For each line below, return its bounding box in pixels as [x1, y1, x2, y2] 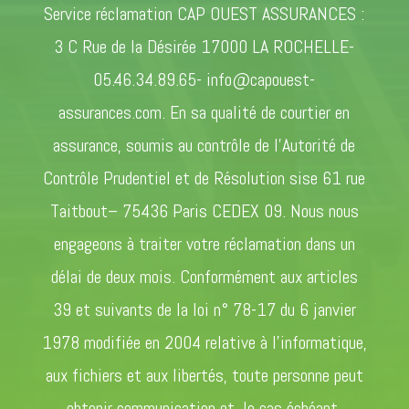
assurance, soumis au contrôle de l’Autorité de [53, 133, 356, 157]
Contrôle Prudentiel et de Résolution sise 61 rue [43, 166, 366, 190]
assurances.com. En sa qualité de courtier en [58, 100, 351, 124]
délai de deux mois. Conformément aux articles [50, 265, 358, 288]
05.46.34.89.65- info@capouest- [93, 68, 316, 91]
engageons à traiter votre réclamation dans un [53, 232, 355, 256]
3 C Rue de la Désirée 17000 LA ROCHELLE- [54, 35, 355, 58]
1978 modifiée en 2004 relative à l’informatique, [41, 330, 367, 354]
